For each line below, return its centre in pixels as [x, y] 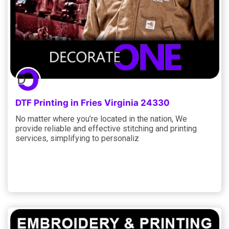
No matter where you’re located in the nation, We [101, 119]
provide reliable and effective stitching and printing [106, 128]
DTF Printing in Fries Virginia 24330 [93, 102]
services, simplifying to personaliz [77, 138]
